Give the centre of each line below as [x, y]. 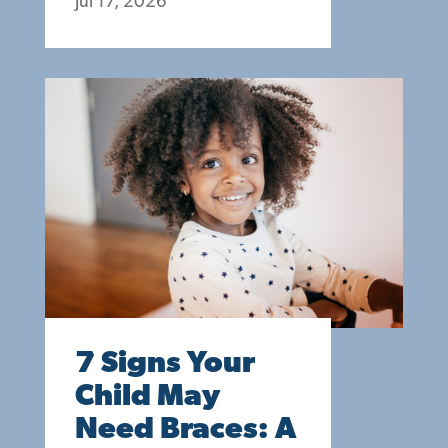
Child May [147, 397]
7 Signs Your [165, 364]
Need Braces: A [185, 430]
